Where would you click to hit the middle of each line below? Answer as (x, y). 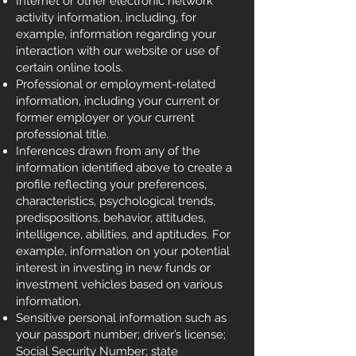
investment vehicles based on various (119, 284)
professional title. (62, 134)
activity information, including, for (106, 17)
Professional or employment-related (116, 84)
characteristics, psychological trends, (116, 201)
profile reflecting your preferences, (111, 184)
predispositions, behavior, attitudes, (111, 218)
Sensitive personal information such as (121, 318)
